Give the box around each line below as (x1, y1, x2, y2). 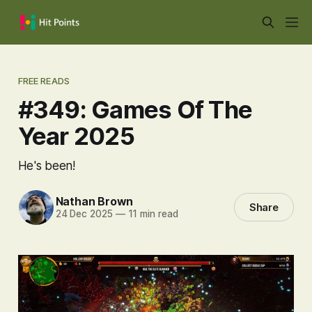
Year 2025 (17, 120, 134, 150)
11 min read (125, 208, 178, 220)
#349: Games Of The (17, 94, 253, 124)
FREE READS (17, 75, 70, 86)
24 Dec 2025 (55, 208, 113, 220)
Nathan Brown (55, 194, 134, 209)
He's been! (17, 157, 75, 173)
